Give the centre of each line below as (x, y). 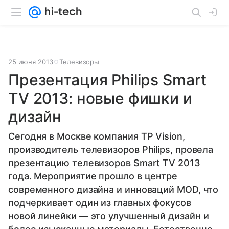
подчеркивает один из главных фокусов (100, 203)
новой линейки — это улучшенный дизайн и (109, 216)
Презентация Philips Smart (108, 80)
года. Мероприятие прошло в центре (93, 176)
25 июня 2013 (31, 62)
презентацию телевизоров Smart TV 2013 (104, 163)
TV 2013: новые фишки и (100, 98)
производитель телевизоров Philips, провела (111, 150)
